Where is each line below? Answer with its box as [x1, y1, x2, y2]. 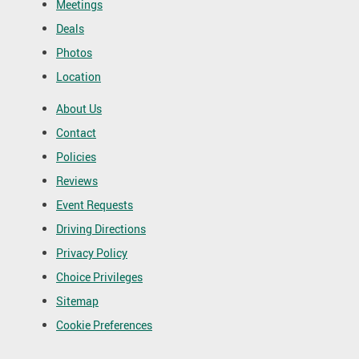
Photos [56, 45, 92, 60]
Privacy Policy [56, 245, 127, 260]
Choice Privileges [56, 269, 143, 284]
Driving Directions [56, 221, 146, 236]
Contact [56, 125, 96, 140]
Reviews [56, 173, 98, 188]
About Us [56, 101, 102, 116]
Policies [56, 149, 96, 164]
